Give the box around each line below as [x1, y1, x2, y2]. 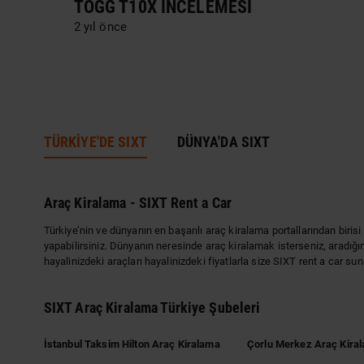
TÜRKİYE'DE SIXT [43, 132, 147, 150]
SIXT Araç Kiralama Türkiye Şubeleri [43, 299, 261, 317]
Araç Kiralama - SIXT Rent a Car [43, 194, 232, 212]
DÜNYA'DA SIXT [176, 132, 271, 150]
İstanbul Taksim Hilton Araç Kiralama [43, 338, 220, 351]
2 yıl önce [73, 19, 127, 34]
